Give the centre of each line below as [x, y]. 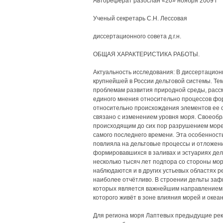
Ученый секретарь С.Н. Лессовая [140, 18]
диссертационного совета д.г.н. [137, 36]
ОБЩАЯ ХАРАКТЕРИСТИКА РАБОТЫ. [146, 54]
